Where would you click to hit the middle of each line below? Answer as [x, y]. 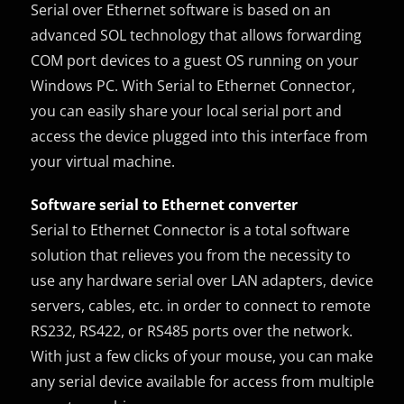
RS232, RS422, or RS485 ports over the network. [192, 331]
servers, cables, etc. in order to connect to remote [201, 305]
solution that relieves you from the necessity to [191, 255]
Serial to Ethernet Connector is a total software [191, 230]
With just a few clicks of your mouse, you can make [202, 356]
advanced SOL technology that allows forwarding [197, 35]
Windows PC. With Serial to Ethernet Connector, [193, 85]
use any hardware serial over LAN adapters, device [202, 280]
